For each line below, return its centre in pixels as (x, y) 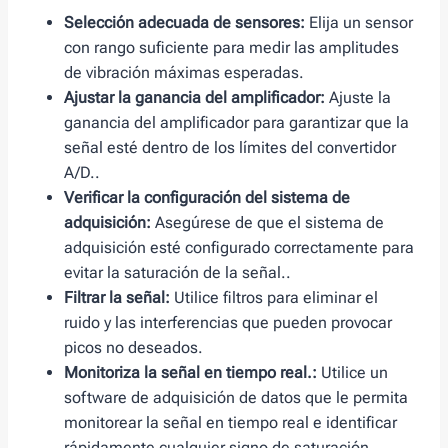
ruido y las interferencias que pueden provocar (228, 323)
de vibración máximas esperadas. (184, 73)
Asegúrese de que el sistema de (267, 223)
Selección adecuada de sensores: (184, 23)
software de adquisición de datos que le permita (236, 398)
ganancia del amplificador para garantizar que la (236, 123)
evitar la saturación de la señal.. (177, 273)
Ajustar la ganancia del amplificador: (194, 98)
